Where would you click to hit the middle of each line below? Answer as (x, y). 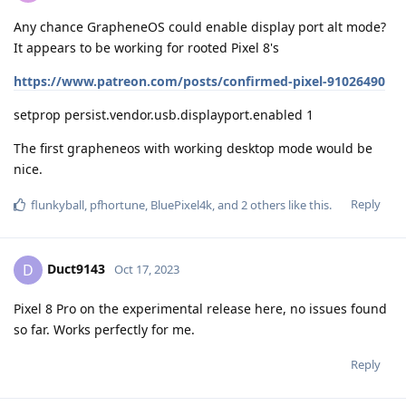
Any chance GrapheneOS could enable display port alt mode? (200, 27)
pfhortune (117, 205)
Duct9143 (76, 269)
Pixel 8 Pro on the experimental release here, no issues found (200, 309)
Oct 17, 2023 (147, 270)
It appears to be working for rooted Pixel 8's (146, 48)
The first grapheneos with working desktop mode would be (193, 149)
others (266, 205)
